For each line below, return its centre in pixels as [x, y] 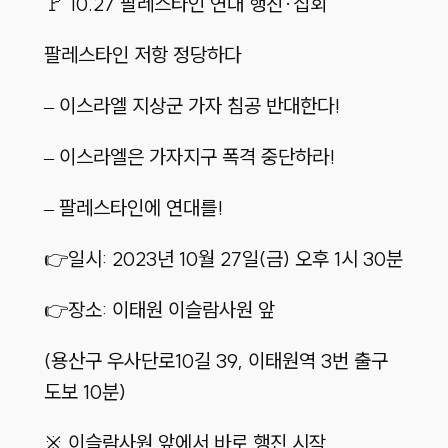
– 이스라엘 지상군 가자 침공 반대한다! [191, 106]
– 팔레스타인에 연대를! [133, 208]
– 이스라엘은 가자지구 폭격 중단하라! [189, 157]
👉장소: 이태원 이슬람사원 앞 [159, 310]
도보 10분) [84, 392]
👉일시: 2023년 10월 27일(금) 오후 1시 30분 [223, 259]
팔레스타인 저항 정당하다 [142, 55]
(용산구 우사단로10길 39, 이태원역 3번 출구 [215, 361]
